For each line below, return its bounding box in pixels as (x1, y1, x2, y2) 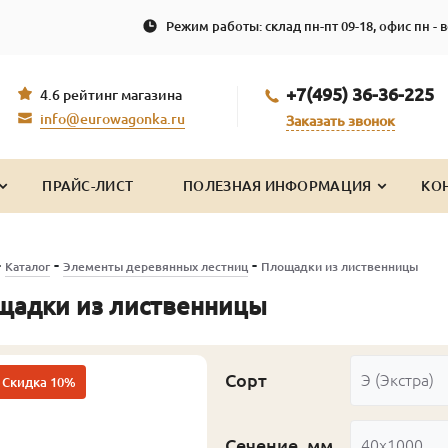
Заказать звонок (286, 112, 395, 129)
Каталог (4, 259, 50, 273)
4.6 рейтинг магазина (40, 87, 182, 104)
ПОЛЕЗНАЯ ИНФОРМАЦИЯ (183, 177, 372, 194)
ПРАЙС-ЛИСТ (42, 177, 134, 194)
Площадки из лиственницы (260, 259, 418, 273)
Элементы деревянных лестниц (62, 259, 248, 273)
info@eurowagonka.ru (40, 111, 185, 128)
